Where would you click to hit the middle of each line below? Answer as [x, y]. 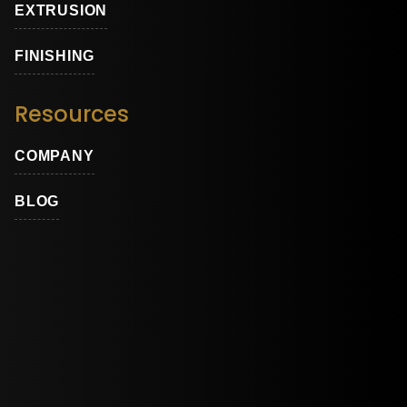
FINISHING [55, 56]
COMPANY [55, 156]
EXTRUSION [61, 11]
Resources [72, 114]
